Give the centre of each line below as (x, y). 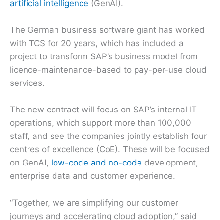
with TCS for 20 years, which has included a (97, 43)
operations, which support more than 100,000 (100, 123)
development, (170, 163)
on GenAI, (30, 163)
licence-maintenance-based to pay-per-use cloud (108, 70)
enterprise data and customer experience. (93, 176)
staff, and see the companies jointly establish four (108, 136)
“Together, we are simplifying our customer (94, 203)
